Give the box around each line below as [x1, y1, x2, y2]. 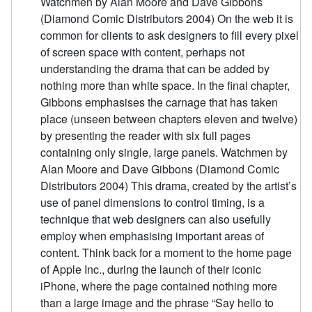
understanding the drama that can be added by [40, 61, 270, 77]
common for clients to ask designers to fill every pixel [40, 27, 299, 44]
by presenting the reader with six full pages [40, 127, 251, 144]
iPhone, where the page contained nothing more [40, 278, 278, 295]
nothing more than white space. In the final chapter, [40, 77, 290, 94]
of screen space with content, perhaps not [40, 44, 245, 61]
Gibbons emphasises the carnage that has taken [40, 94, 279, 111]
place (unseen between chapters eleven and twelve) [40, 111, 298, 127]
